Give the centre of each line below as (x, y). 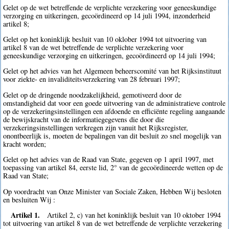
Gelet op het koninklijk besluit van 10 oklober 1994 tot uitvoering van (105, 39)
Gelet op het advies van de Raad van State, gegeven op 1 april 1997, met (109, 159)
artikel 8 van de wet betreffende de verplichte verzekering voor (94, 47)
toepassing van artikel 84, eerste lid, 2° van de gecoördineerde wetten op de (113, 168)
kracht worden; (25, 144)
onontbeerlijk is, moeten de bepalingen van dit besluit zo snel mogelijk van (112, 135)
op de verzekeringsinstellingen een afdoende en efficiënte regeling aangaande (114, 111)
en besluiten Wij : (29, 199)
